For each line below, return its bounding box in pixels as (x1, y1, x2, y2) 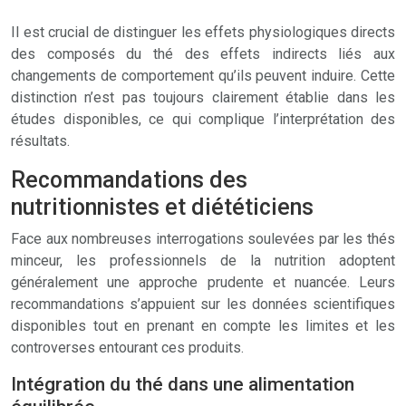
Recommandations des (11, 167, 247, 193)
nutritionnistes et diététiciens (11, 194, 314, 220)
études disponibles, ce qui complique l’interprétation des (11, 111, 395, 128)
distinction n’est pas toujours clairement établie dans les (11, 89, 395, 106)
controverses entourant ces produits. (11, 339, 244, 356)
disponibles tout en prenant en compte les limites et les (11, 317, 395, 334)
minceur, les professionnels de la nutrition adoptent (11, 252, 395, 269)
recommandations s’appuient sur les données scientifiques (11, 295, 395, 313)
